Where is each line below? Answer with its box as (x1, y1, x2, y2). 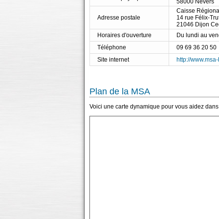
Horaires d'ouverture (97, 32, 152, 39)
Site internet (97, 56, 129, 63)
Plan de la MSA (89, 87, 150, 96)
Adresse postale (97, 14, 140, 21)
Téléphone (97, 44, 126, 51)
